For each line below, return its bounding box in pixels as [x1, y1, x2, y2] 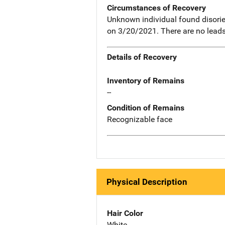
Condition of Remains [107, 103, 184, 113]
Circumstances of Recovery [107, 3, 206, 13]
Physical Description [106, 176, 187, 187]
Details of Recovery [107, 52, 177, 62]
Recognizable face [107, 115, 172, 125]
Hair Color [107, 208, 143, 218]
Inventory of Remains [107, 76, 184, 86]
